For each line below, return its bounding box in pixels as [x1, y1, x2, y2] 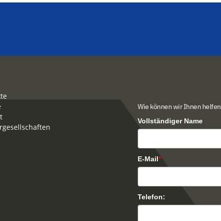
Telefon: [138, 193, 165, 201]
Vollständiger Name [138, 117, 203, 125]
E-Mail [138, 155, 158, 163]
